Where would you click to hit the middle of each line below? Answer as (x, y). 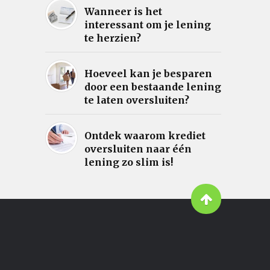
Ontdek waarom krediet (145, 136)
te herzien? (112, 38)
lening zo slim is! (128, 162)
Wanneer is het (123, 12)
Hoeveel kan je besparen (148, 74)
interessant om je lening (147, 25)
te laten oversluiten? (137, 100)
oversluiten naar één (138, 149)
